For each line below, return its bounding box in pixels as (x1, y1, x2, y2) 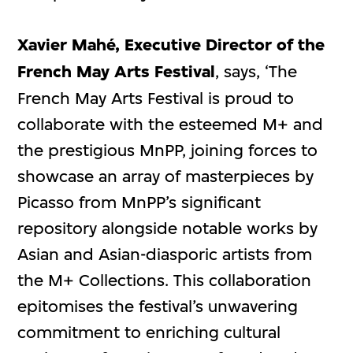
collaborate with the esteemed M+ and (17, 113, 324, 134)
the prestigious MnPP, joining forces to (17, 139, 318, 160)
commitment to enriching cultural (17, 321, 281, 342)
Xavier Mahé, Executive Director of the (17, 34, 325, 55)
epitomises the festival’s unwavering (17, 295, 299, 316)
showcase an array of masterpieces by (17, 165, 314, 186)
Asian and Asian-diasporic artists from (17, 243, 313, 264)
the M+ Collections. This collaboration (17, 269, 312, 290)
